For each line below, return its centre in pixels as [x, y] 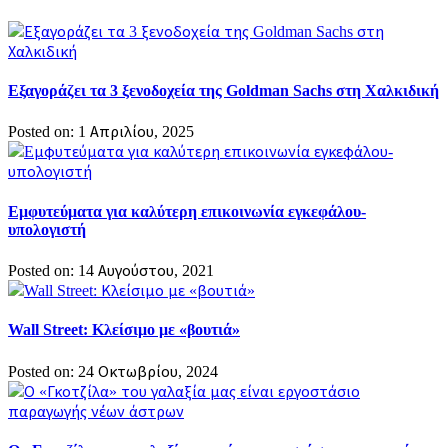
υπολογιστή [47, 229]
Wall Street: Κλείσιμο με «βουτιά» [124, 330]
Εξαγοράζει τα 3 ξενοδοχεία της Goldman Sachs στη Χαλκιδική [223, 91]
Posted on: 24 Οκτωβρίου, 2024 [113, 371]
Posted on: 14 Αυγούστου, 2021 [111, 270]
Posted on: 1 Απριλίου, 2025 [101, 132]
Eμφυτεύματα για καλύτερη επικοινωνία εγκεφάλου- [187, 211]
